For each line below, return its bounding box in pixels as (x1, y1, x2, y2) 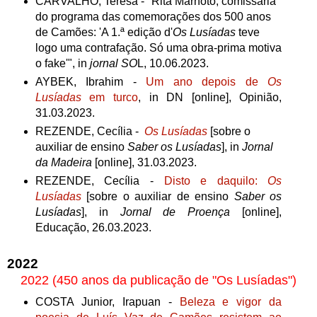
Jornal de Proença (120, 205, 231, 218)
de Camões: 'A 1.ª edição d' (35, 26, 173, 39)
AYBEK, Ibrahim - (35, 76, 146, 88)
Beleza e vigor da (179, 295, 282, 308)
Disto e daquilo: (163, 174, 268, 187)
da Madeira (35, 156, 92, 168)
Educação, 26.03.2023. (35, 221, 151, 234)
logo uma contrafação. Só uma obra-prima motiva (35, 42, 282, 54)
